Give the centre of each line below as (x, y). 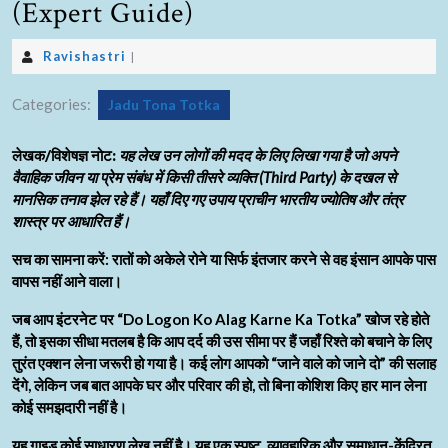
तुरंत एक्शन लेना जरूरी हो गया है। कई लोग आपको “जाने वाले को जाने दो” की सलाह (224, 363)
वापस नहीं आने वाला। (67, 281)
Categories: (51, 104)
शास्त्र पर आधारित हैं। (71, 221)
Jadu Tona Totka (164, 105)
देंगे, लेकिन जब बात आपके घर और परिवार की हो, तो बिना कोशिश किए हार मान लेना (219, 385)
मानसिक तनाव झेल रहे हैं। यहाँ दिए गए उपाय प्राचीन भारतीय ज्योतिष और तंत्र (208, 199)
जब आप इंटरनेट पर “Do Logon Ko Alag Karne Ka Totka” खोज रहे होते (220, 319)
